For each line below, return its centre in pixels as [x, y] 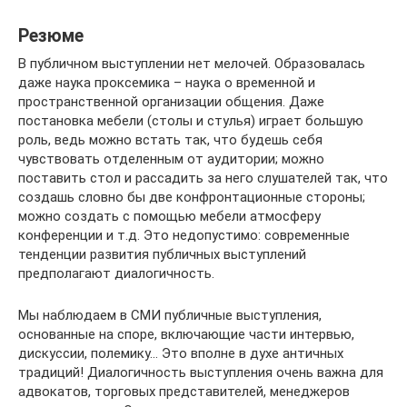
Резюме [51, 35]
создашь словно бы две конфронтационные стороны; [192, 197]
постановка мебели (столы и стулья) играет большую [191, 120]
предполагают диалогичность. [116, 273]
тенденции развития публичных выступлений [162, 254]
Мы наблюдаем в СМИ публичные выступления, [170, 315]
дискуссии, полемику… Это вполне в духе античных [181, 353]
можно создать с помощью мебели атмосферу [169, 216]
